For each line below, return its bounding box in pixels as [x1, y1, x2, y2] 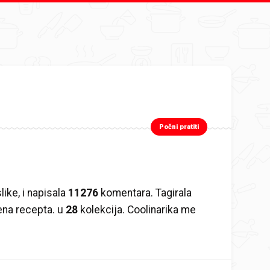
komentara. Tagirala [98, 186, 192, 199]
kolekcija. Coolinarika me [78, 203, 196, 216]
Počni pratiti [159, 123, 199, 131]
